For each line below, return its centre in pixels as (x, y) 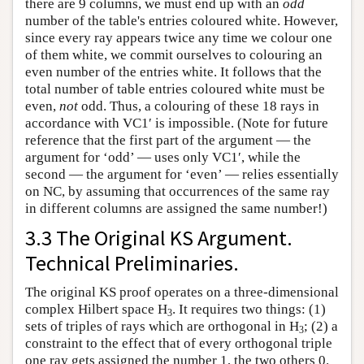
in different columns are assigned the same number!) (176, 209)
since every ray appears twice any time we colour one (179, 38)
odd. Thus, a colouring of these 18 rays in (199, 106)
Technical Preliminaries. (132, 263)
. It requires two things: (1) (249, 310)
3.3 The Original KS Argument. (159, 238)
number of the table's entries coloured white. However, (182, 21)
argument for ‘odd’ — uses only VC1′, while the (163, 158)
